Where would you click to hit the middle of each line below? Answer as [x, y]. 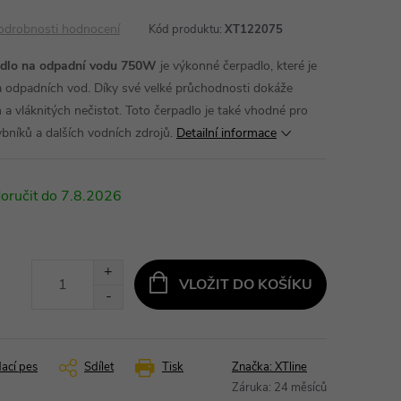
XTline [291, 367]
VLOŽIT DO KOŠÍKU [245, 284]
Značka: [253, 367]
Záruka [250, 388]
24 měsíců [300, 388]
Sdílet [99, 367]
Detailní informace [226, 133]
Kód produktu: [185, 30]
